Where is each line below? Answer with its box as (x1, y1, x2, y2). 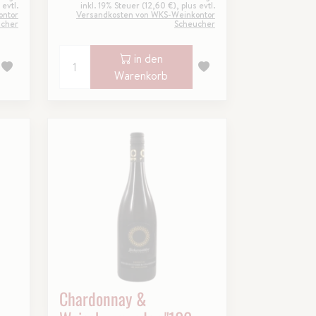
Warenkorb (114, 68, 169, 84)
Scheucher (174, 18, 215, 30)
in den (130, 51, 163, 67)
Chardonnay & (59, 286, 147, 311)
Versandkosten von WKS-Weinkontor (75, 8, 215, 21)
